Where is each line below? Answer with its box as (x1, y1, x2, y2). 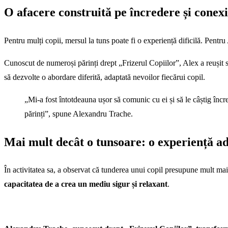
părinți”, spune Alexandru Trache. (24, 109, 133, 118)
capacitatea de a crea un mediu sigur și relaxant (4, 180, 167, 189)
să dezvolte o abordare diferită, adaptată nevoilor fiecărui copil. (4, 72, 205, 81)
